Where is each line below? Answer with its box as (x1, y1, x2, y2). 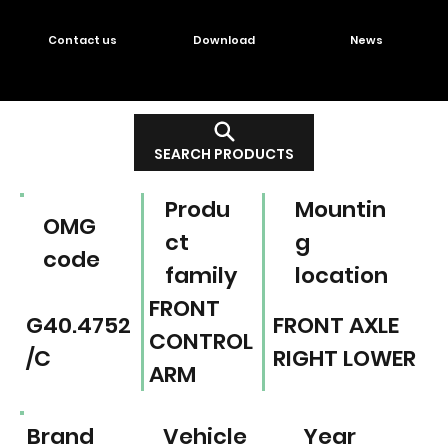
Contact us (47, 32, 117, 48)
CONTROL (148, 326, 253, 358)
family (165, 260, 238, 292)
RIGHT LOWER (272, 342, 416, 374)
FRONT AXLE (272, 309, 399, 341)
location (294, 260, 388, 292)
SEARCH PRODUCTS (154, 144, 294, 165)
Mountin (294, 194, 386, 226)
